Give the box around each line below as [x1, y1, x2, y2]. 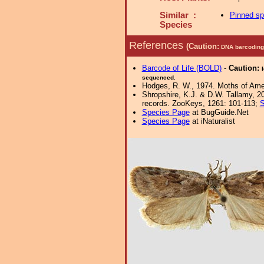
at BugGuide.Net [189, 108, 249, 117]
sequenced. [141, 74, 176, 81]
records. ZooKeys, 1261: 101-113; [141, 99, 260, 108]
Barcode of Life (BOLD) [141, 64, 222, 72]
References [129, 39, 186, 51]
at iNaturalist [189, 117, 235, 126]
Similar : [160, 11, 196, 20]
